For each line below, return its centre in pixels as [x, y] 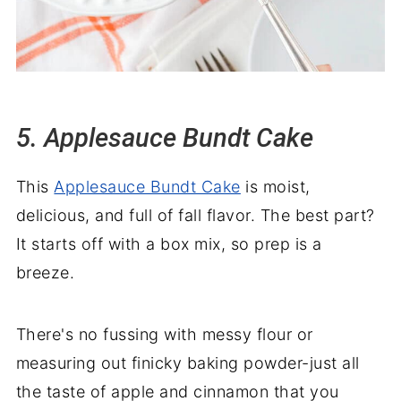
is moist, [275, 187]
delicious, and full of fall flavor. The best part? [195, 216]
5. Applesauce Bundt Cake [164, 138]
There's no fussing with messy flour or [164, 335]
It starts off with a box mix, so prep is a [169, 244]
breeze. [45, 273]
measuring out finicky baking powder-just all [188, 363]
